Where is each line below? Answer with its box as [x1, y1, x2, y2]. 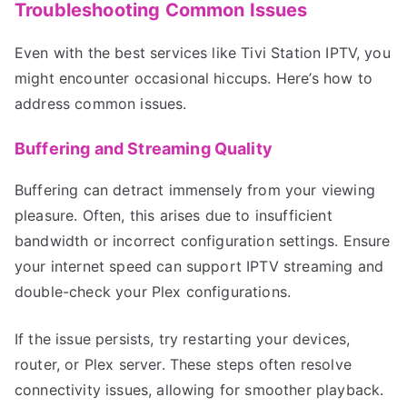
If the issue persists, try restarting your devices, [15, 329, 351, 348]
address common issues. [15, 94, 187, 113]
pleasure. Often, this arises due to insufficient [15, 205, 333, 224]
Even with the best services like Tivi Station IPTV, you [15, 43, 391, 62]
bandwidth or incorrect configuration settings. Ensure [15, 231, 391, 250]
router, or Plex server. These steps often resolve [15, 354, 352, 373]
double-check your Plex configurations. [15, 282, 292, 301]
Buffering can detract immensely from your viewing [15, 180, 375, 199]
